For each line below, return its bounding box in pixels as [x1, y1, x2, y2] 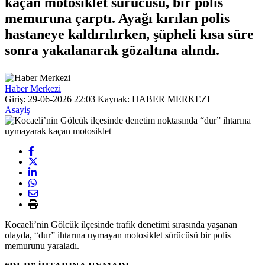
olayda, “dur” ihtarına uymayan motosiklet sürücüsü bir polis [5, 230, 231, 240]
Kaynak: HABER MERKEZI [95, 93, 210, 104]
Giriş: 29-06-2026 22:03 [5, 93, 95, 104]
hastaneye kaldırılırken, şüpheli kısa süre [5, 26, 254, 42]
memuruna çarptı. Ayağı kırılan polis [5, 10, 230, 26]
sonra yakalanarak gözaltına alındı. [5, 42, 219, 58]
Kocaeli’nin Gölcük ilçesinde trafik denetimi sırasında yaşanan [5, 219, 237, 230]
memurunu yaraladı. [5, 240, 79, 251]
